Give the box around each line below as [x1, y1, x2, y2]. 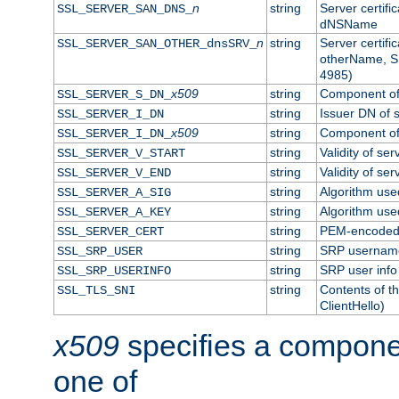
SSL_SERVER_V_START [56, 145, 185, 160]
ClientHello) [319, 297, 385, 313]
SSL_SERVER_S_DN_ [56, 86, 171, 102]
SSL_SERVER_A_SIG [56, 184, 171, 199]
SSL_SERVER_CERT [56, 224, 164, 239]
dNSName [319, 16, 378, 31]
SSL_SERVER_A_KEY [56, 204, 171, 219]
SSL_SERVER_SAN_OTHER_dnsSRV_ [56, 36, 256, 51]
